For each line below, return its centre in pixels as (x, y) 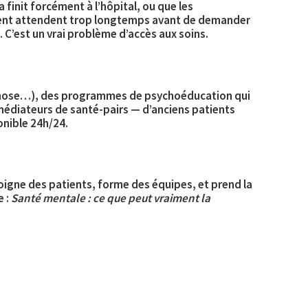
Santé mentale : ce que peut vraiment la (111, 198)
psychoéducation (188, 95)
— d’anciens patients (182, 109)
